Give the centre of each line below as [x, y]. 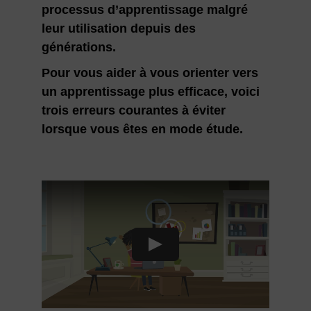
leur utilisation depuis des [118, 28]
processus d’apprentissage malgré [144, 9]
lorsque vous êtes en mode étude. [142, 129]
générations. [78, 47]
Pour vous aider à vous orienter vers [150, 73]
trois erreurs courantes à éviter [133, 110]
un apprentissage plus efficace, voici [150, 91]
